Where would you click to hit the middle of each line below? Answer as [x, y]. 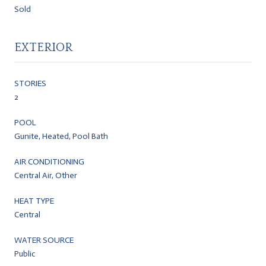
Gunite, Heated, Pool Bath [61, 136]
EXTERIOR [43, 47]
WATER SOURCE [44, 240]
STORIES [30, 83]
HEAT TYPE [34, 201]
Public [25, 254]
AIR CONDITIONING [49, 161]
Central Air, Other [46, 175]
